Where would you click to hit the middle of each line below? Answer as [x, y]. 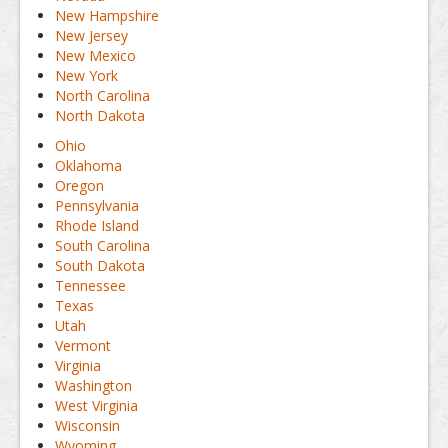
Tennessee [90, 285]
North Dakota [100, 115]
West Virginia [96, 405]
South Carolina [102, 245]
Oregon [79, 185]
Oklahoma [88, 165]
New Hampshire [107, 15]
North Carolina [102, 95]
